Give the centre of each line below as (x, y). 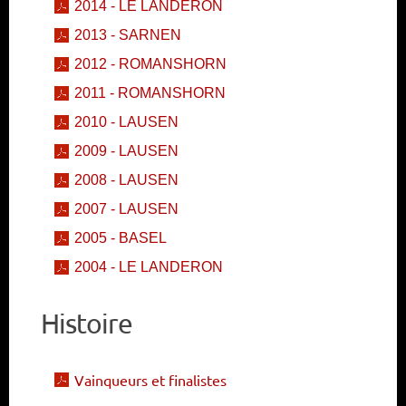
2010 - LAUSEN (126, 122)
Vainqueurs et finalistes (150, 380)
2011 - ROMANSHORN (150, 93)
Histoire (87, 324)
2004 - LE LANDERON (149, 267)
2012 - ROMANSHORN (150, 64)
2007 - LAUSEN (126, 209)
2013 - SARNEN (128, 35)
